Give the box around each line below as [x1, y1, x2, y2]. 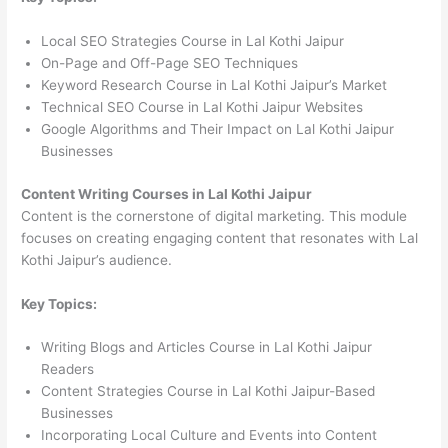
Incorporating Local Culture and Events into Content [41, 427, 378, 444]
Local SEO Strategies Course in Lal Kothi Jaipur [41, 33, 345, 50]
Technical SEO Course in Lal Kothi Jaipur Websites [41, 99, 364, 116]
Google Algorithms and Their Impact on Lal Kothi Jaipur [41, 121, 395, 138]
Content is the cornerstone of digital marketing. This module [21, 207, 408, 224]
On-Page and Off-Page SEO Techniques [41, 55, 299, 72]
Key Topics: [21, 295, 98, 312]
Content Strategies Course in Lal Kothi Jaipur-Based [41, 383, 376, 400]
